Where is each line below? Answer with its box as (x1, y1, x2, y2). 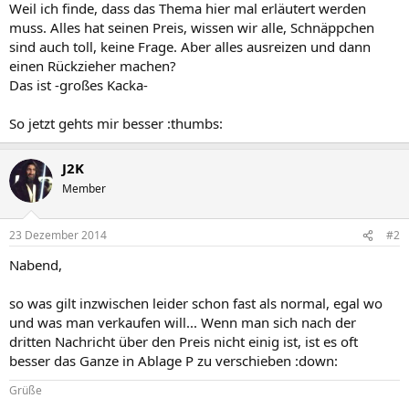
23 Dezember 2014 (9, 227, 107, 243)
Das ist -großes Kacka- (9, 75, 148, 94)
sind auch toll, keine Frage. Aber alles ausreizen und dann (9, 37, 371, 56)
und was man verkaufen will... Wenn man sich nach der (9, 313, 356, 331)
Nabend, (9, 256, 62, 274)
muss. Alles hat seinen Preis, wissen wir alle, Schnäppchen (9, 17, 374, 37)
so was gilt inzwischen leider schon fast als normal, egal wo (9, 294, 383, 312)
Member (62, 180, 106, 196)
